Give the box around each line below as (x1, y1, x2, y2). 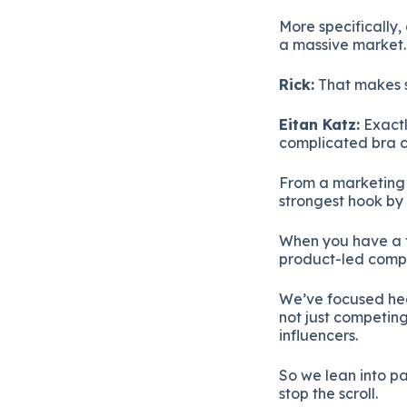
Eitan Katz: (279, 114, 360, 134)
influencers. (279, 325, 358, 344)
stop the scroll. (279, 383, 378, 402)
